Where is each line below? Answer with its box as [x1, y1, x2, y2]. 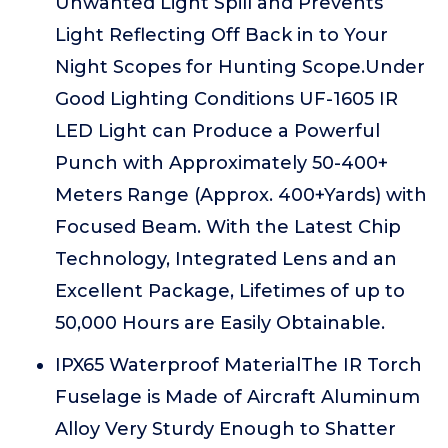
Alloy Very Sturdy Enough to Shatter [55, 418, 396, 440]
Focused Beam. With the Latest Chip [55, 216, 401, 238]
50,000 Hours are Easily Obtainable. [55, 312, 385, 334]
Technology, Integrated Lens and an [55, 248, 397, 270]
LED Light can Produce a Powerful [55, 120, 380, 142]
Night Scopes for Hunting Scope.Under [55, 56, 425, 78]
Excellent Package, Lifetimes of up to [55, 280, 405, 302]
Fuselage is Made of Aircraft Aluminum [55, 386, 420, 408]
